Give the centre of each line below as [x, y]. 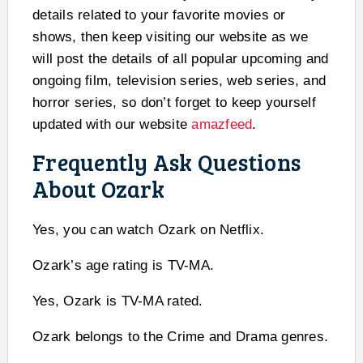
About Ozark [98, 188]
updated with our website [112, 124]
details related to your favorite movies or [159, 15]
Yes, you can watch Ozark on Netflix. [148, 229]
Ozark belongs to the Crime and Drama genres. [180, 336]
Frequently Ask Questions [167, 162]
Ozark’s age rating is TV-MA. [123, 265]
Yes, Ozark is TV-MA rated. [118, 301]
